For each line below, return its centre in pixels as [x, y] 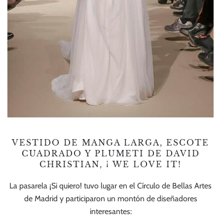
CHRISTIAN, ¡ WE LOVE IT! [110, 164]
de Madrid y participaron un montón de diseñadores [110, 198]
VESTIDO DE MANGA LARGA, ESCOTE [110, 142]
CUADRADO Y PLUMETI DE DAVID [110, 153]
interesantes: [110, 211]
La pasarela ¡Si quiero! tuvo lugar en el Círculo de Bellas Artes [110, 185]
